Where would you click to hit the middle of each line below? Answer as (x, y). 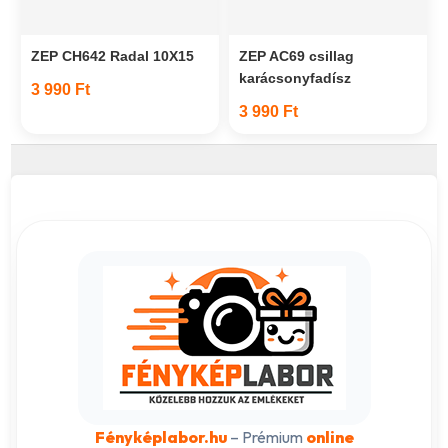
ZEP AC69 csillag (296, 55)
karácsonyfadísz (295, 77)
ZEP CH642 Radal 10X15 (113, 55)
